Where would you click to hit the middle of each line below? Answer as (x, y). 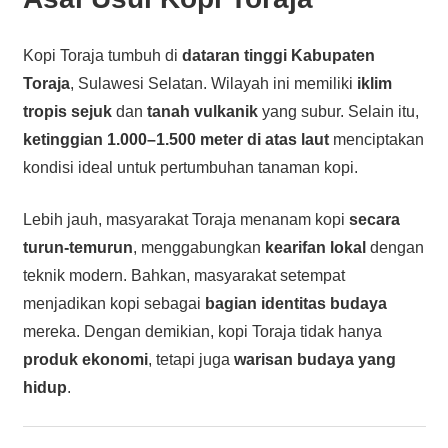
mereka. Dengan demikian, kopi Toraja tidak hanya (202, 331)
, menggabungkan (198, 247)
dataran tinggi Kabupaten (278, 55)
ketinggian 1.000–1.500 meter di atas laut (175, 139)
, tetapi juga (190, 359)
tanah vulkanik (202, 111)
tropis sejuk (67, 111)
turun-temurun (77, 247)
